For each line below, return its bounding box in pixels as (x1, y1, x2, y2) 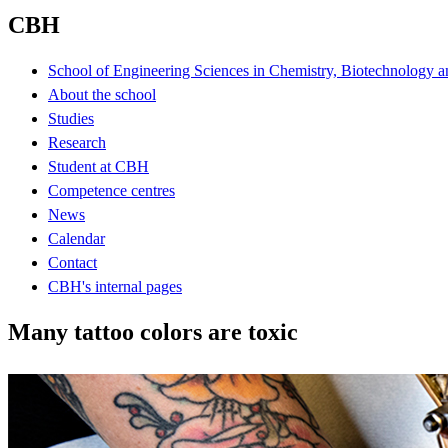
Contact (48, 253, 97, 271)
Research (48, 133, 106, 151)
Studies (48, 109, 94, 127)
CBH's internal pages (48, 277, 182, 295)
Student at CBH (48, 157, 149, 175)
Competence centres (48, 181, 175, 199)
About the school (48, 85, 156, 103)
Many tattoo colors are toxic (8, 318, 298, 345)
